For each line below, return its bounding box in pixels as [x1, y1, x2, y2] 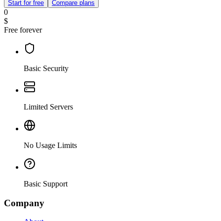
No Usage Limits [24, 141, 77, 150]
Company [4, 197, 44, 208]
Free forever [4, 26, 42, 35]
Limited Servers [24, 103, 73, 111]
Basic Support [24, 180, 68, 188]
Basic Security [24, 64, 69, 73]
